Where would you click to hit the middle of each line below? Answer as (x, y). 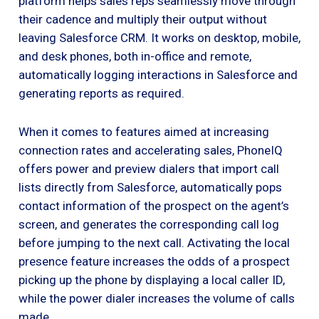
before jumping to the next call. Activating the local (154, 243)
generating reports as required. (101, 94)
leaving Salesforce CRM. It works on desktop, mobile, (159, 38)
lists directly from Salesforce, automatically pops (150, 188)
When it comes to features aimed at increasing (144, 132)
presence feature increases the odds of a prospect (154, 262)
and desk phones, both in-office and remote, (135, 57)
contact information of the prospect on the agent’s (154, 206)
